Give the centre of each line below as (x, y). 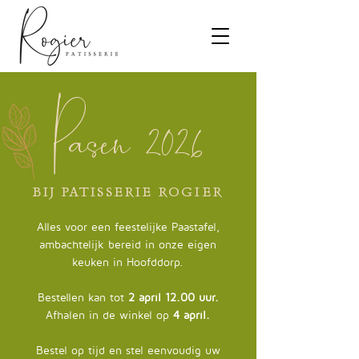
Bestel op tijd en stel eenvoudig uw (128, 350)
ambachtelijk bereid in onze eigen (128, 244)
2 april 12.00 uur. (173, 297)
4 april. (190, 315)
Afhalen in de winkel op (107, 315)
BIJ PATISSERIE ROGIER (128, 195)
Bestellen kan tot (83, 297)
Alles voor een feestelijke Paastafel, (128, 226)
